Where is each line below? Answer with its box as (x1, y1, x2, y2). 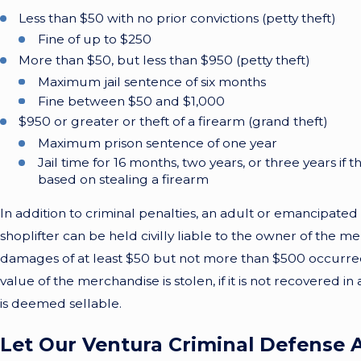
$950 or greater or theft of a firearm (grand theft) (19, 114, 329, 130)
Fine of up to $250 (37, 31, 151, 48)
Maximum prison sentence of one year (37, 135, 277, 151)
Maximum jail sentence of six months (37, 73, 266, 89)
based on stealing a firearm (37, 171, 209, 187)
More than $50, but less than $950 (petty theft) (19, 52, 311, 68)
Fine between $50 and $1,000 (37, 93, 225, 109)
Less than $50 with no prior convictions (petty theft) (19, 10, 337, 27)
